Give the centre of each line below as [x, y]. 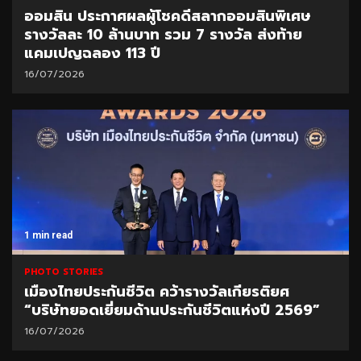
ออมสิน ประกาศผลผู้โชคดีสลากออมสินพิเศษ [168, 17]
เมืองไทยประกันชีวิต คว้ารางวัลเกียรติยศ [157, 292]
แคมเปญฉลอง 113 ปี [92, 54]
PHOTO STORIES [64, 272]
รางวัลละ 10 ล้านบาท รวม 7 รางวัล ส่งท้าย [163, 35]
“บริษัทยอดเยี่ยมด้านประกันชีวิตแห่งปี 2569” [172, 311]
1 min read [48, 236]
